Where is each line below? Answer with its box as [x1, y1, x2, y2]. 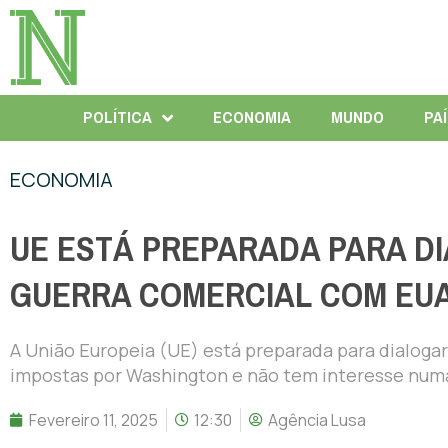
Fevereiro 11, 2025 [29, 408, 158, 431]
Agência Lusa [268, 408, 366, 431]
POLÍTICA [82, 101, 152, 133]
